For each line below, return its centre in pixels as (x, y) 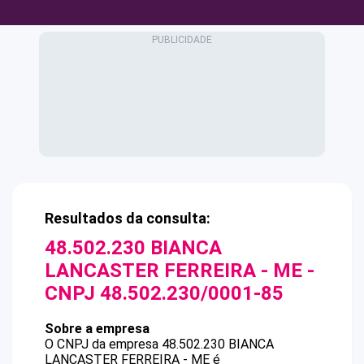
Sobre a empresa (97, 329)
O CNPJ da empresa (103, 344)
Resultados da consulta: (128, 218)
